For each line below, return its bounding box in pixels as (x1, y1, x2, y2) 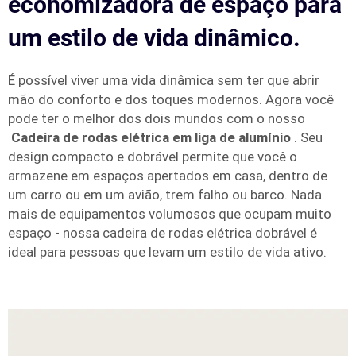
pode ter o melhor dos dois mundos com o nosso (8, 110, 305, 126)
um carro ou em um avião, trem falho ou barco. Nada (8, 186, 322, 203)
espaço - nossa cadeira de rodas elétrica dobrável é (8, 224, 317, 241)
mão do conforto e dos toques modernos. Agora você (8, 91, 334, 107)
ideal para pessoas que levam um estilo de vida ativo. (8, 243, 327, 260)
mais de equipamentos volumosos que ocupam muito (8, 205, 331, 222)
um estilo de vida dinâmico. (8, 23, 300, 52)
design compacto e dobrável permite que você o (8, 148, 297, 164)
